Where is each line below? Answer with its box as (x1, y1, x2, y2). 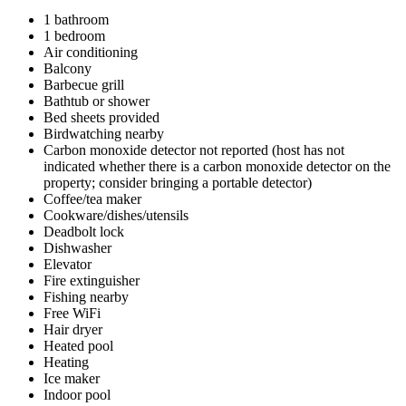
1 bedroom (43, 27, 105, 43)
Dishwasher (43, 239, 111, 256)
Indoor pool (43, 386, 111, 402)
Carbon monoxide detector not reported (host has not (43, 141, 344, 158)
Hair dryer (43, 321, 102, 337)
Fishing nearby (43, 288, 129, 304)
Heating (43, 353, 89, 370)
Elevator (43, 256, 92, 272)
